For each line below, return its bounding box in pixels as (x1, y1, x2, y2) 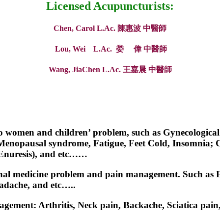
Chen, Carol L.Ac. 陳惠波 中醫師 (54, 24, 166, 32)
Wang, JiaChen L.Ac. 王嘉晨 (48, 65, 148, 74)
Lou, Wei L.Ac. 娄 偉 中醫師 (55, 44, 167, 53)
